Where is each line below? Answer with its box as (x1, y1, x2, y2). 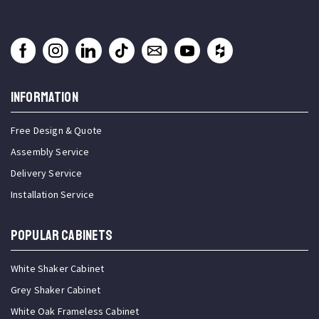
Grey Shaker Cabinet (11, 283, 101, 297)
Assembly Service (11, 145, 90, 159)
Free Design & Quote (11, 124, 103, 137)
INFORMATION (11, 88, 78, 107)
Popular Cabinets (11, 226, 113, 245)
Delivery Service (11, 167, 83, 180)
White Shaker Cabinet (11, 262, 105, 276)
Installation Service (11, 188, 95, 202)
